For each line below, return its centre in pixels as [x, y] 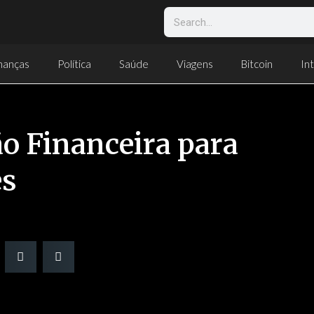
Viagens [195, 64]
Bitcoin [257, 64]
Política [74, 64]
